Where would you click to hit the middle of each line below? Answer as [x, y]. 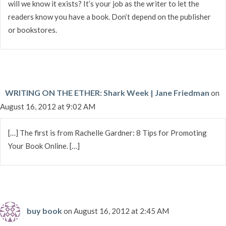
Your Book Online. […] [44, 146]
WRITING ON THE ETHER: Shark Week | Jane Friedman [107, 92]
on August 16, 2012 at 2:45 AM [116, 211]
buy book [44, 210]
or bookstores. [33, 30]
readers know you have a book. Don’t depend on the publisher [109, 16]
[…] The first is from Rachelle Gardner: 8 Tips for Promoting [107, 132]
